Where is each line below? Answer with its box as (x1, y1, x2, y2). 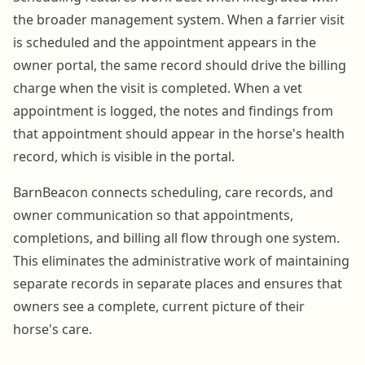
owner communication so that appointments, (13, 205, 293, 224)
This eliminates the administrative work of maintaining (13, 251, 350, 270)
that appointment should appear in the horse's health (13, 124, 345, 143)
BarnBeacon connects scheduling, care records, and (13, 182, 333, 201)
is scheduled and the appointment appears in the (13, 33, 316, 51)
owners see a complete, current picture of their (13, 297, 305, 315)
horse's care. (13, 319, 92, 338)
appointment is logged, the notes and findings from (13, 101, 333, 120)
